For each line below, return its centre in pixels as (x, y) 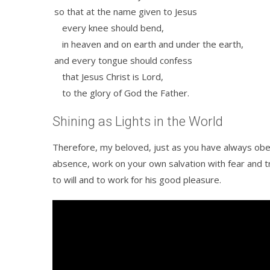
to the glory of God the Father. (121, 93)
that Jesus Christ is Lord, (108, 77)
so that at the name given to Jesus (126, 11)
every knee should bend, (108, 28)
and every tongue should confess (123, 60)
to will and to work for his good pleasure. (137, 180)
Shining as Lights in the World (138, 121)
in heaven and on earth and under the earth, (148, 44)
